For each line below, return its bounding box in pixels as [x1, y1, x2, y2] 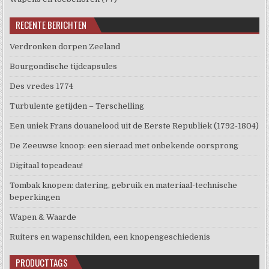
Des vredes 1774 [10, 82, 74, 91]
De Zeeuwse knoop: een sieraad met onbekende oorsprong [10, 141, 239, 151]
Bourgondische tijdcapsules [10, 62, 118, 71]
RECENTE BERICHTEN [16, 18, 87, 32]
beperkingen [10, 193, 61, 202]
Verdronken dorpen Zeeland [10, 42, 121, 52]
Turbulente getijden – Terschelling [10, 101, 145, 111]
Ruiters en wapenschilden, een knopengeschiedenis [10, 232, 211, 242]
